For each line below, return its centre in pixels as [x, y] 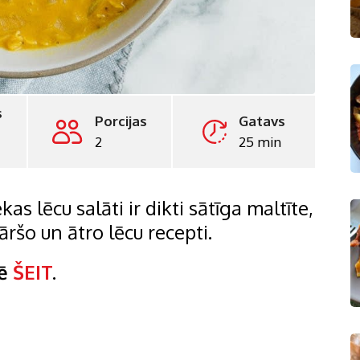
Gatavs [262, 121]
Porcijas [121, 121]
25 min [260, 142]
